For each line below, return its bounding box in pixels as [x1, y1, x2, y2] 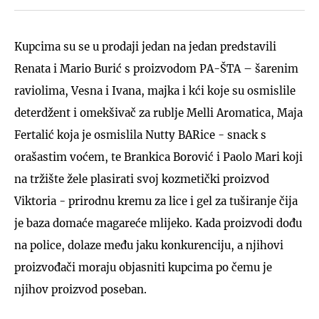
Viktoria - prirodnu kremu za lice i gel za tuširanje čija [14, 194, 298, 208]
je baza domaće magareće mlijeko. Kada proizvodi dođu [14, 216, 302, 230]
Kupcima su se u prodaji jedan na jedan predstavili [14, 39, 276, 53]
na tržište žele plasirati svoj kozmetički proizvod [14, 172, 269, 186]
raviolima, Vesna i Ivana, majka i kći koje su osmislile [14, 83, 296, 98]
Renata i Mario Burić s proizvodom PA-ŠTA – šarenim [14, 61, 298, 75]
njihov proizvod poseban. [14, 282, 147, 296]
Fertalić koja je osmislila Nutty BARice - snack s [14, 127, 266, 142]
